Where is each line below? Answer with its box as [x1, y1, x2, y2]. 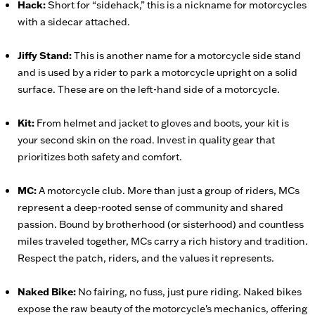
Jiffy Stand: [18, 49, 72, 62]
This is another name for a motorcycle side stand [72, 49, 301, 62]
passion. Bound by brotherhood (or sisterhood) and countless [18, 218, 304, 231]
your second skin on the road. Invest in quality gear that [18, 134, 275, 146]
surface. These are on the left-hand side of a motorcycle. [18, 83, 280, 96]
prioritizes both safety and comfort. [18, 150, 182, 163]
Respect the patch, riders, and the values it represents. [18, 252, 274, 264]
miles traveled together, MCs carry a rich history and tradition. [18, 235, 308, 247]
